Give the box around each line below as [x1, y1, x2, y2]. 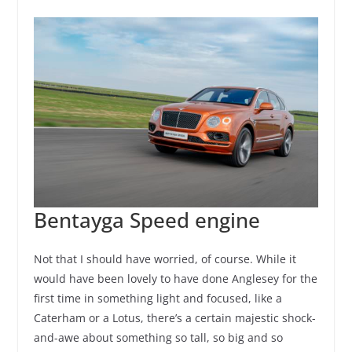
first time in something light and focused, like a [33, 290, 282, 306]
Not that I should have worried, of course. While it [33, 251, 296, 266]
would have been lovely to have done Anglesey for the [33, 270, 317, 286]
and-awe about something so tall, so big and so [33, 329, 283, 345]
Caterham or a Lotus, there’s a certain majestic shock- [33, 310, 316, 325]
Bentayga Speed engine [33, 205, 260, 234]
